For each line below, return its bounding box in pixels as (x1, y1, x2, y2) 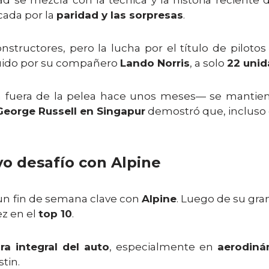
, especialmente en (109, 241, 218, 253)
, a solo (190, 57, 227, 69)
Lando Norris (120, 57, 190, 69)
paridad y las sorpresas (56, 9, 183, 21)
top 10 (38, 208, 72, 220)
